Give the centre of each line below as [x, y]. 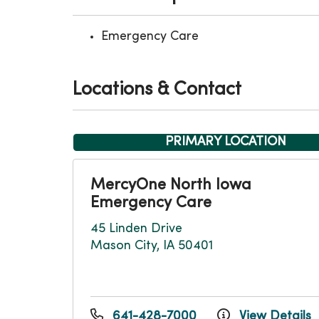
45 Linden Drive [136, 229]
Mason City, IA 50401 [152, 246]
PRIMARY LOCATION [226, 142]
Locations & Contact [157, 90]
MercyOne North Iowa [171, 185]
